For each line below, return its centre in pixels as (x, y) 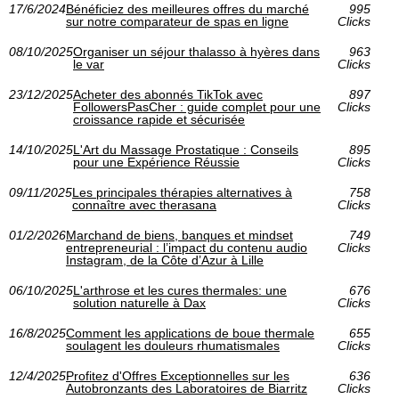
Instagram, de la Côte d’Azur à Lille (165, 261)
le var (89, 65)
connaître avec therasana (144, 205)
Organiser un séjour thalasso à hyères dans (196, 52)
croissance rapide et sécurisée (159, 120)
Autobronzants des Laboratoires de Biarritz (187, 389)
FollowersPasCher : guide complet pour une (197, 107)
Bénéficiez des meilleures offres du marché (187, 9)
